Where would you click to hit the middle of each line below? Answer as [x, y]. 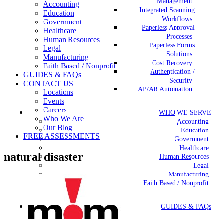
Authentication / [173, 71]
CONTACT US [48, 83]
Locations [58, 92]
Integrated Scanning [167, 10]
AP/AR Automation [165, 89]
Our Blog [58, 127]
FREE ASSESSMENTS [62, 136]
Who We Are [63, 119]
